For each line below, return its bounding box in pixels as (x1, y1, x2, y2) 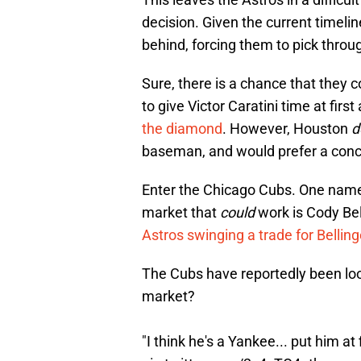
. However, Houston (222, 120, 351, 138)
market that (142, 204, 220, 222)
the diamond (142, 120, 222, 138)
